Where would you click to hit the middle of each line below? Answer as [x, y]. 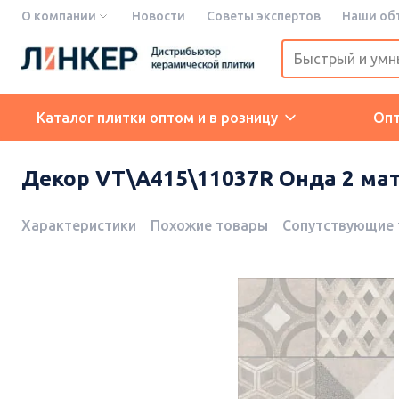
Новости [159, 16]
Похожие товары [209, 226]
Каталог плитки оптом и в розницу [157, 118]
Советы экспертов [264, 16]
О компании [59, 16]
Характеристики [79, 226]
